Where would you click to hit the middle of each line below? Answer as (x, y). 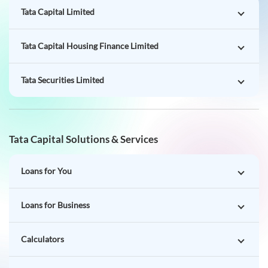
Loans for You (46, 100)
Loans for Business (55, 135)
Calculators (42, 169)
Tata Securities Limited (63, 10)
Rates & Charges (51, 203)
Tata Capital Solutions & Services (83, 69)
